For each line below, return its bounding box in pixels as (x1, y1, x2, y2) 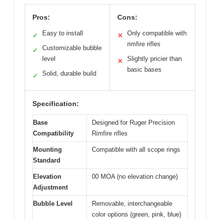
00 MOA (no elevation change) (92, 172, 178, 180)
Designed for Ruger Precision (92, 118, 175, 126)
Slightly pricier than (127, 55, 182, 62)
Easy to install (42, 29, 83, 37)
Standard (33, 156, 60, 164)
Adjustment (33, 183, 68, 191)
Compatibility (33, 129, 74, 137)
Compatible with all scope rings (92, 145, 180, 153)
